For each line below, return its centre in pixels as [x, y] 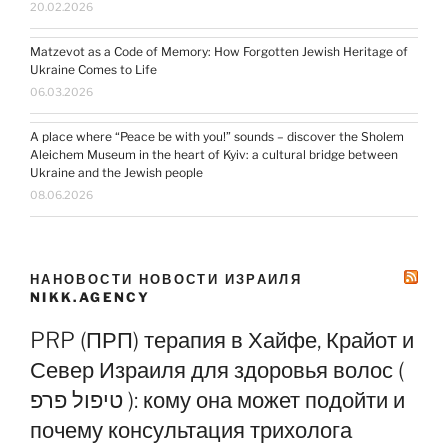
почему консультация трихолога [191, 430]
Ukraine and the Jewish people [116, 172]
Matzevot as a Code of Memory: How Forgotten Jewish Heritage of [219, 51]
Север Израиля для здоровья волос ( [217, 370]
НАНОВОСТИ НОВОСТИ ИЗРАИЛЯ [166, 278]
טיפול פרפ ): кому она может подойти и [76, 400]
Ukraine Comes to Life [93, 69]
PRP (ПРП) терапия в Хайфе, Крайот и [222, 340]
